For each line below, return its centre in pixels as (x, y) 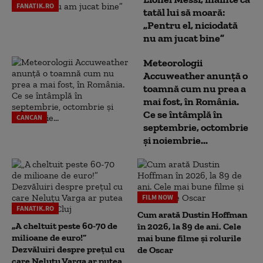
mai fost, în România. (191, 102)
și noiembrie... (176, 140)
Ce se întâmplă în (183, 114)
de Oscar (155, 250)
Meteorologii (173, 63)
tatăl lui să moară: (184, 12)
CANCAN (29, 117)
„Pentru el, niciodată (190, 25)
